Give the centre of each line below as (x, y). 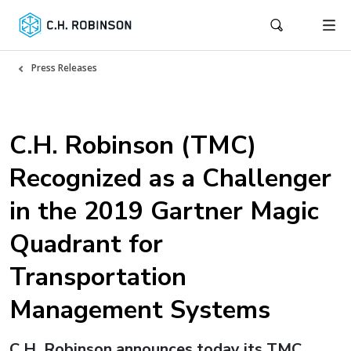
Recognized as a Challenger (170, 178)
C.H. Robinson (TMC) (133, 145)
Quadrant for (86, 244)
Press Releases (64, 68)
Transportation (98, 277)
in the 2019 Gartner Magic (164, 211)
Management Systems (140, 310)
